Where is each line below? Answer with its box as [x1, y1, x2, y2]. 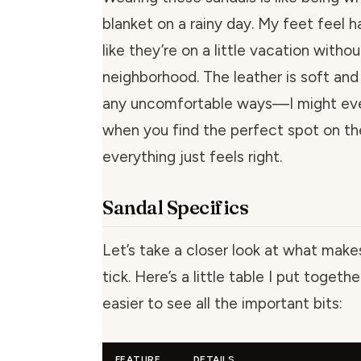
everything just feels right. [102, 147, 282, 167]
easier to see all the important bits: [102, 294, 342, 313]
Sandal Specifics [102, 196, 249, 220]
